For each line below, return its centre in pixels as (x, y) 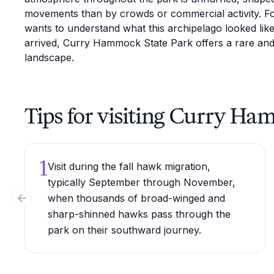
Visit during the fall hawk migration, (129, 166)
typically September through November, (142, 182)
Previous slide (51, 203)
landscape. (49, 57)
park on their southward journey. (124, 230)
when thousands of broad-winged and (136, 198)
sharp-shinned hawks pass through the (139, 214)
